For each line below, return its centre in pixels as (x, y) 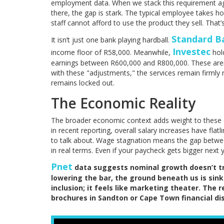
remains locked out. (83, 83)
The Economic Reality (123, 103)
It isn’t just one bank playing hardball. (111, 40)
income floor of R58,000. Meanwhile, (112, 52)
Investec (191, 52)
